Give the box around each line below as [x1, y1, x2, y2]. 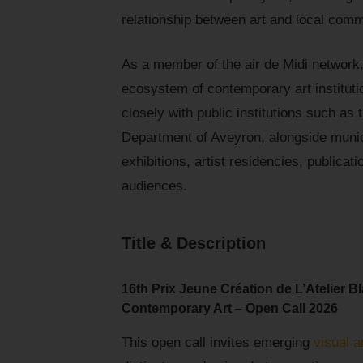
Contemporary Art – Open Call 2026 [122, 301, 338, 316]
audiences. [122, 178, 187, 194]
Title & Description [122, 234, 266, 253]
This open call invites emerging [122, 335, 314, 351]
